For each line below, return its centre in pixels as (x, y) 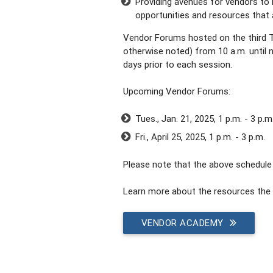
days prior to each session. (177, 64)
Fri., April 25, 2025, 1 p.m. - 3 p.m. (200, 136)
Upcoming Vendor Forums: (178, 91)
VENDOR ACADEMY (182, 222)
